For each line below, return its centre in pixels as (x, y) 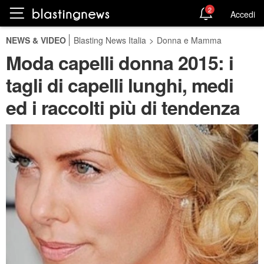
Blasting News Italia (110, 40)
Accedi (243, 14)
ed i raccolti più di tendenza (123, 107)
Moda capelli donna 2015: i (120, 62)
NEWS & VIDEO (36, 40)
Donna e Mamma (189, 40)
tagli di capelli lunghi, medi (120, 85)
